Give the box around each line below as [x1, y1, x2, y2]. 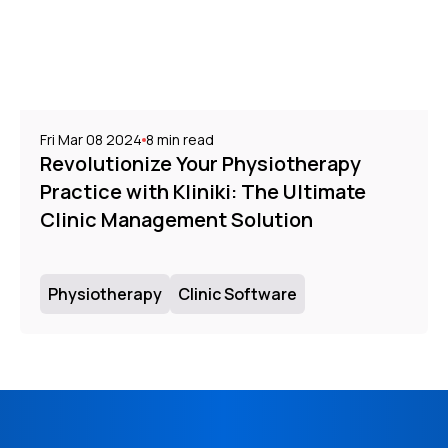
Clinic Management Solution [40, 205, 313, 233]
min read [154, 129, 214, 149]
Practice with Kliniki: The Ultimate [40, 177, 366, 205]
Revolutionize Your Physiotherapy [40, 149, 361, 177]
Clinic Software [178, 282, 297, 305]
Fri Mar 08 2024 [40, 129, 142, 149]
